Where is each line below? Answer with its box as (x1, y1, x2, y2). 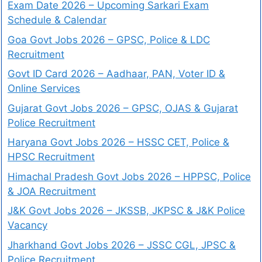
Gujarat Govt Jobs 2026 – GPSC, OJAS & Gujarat (8, 102, 238, 114)
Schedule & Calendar (8, 14, 106, 26)
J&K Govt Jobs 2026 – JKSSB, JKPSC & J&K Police (8, 205, 245, 216)
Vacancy (8, 219, 47, 231)
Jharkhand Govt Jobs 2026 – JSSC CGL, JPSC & (8, 239, 236, 251)
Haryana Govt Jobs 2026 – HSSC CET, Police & (8, 136, 229, 148)
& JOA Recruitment (8, 185, 96, 197)
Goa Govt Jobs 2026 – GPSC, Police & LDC (8, 33, 210, 46)
